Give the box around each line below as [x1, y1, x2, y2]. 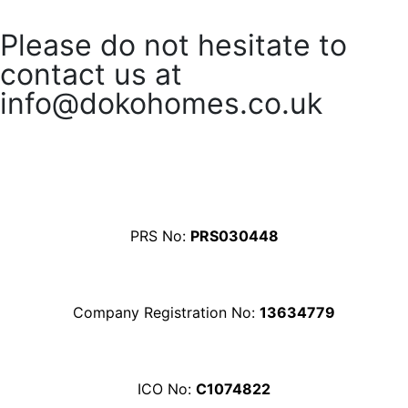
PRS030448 [189, 226, 279, 245]
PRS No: [129, 226, 190, 245]
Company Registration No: [73, 302, 260, 321]
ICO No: [138, 379, 196, 398]
